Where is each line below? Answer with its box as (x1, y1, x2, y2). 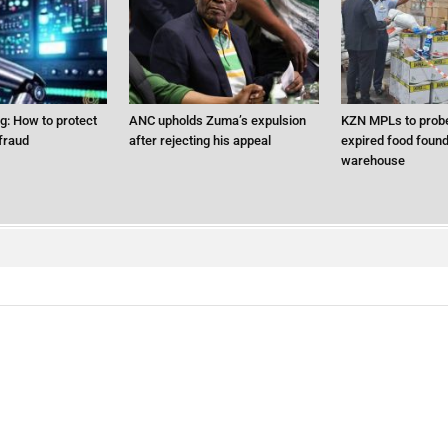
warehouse (340, 153, 405, 169)
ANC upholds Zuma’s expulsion (129, 113, 307, 129)
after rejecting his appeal (129, 133, 272, 149)
